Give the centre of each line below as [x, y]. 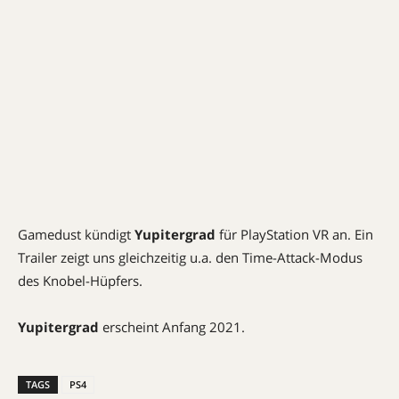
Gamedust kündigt [76, 234]
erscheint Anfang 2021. [172, 327]
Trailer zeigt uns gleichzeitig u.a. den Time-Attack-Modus [190, 257]
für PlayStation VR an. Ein [294, 234]
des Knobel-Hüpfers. [80, 281]
